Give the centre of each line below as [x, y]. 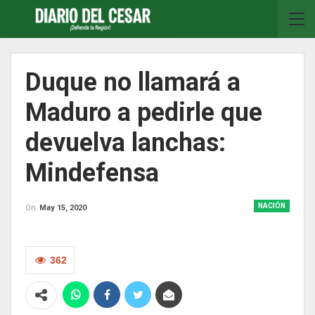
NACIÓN [272, 206]
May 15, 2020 [63, 208]
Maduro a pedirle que [144, 112]
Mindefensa [92, 173]
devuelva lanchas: [126, 143]
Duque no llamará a [133, 82]
